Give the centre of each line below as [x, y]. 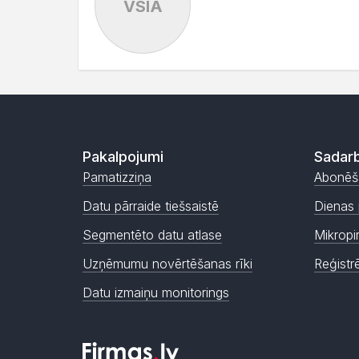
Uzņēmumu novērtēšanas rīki [167, 264]
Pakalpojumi [123, 157]
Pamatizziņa [117, 177]
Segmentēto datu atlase [152, 235]
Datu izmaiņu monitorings [156, 292]
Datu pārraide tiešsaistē [151, 206]
